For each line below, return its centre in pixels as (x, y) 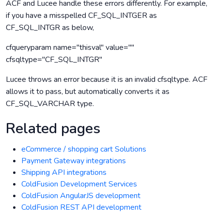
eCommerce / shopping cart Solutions (84, 149)
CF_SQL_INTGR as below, (50, 28)
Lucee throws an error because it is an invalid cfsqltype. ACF (107, 79)
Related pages (53, 129)
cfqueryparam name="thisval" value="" (70, 47)
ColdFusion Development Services (79, 184)
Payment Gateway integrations (74, 161)
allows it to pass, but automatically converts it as (88, 92)
